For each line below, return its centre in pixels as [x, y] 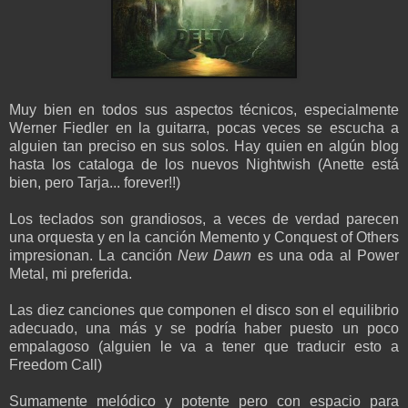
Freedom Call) [56, 365]
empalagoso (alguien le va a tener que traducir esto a [204, 347]
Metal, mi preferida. [71, 274]
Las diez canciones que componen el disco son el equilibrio [204, 311]
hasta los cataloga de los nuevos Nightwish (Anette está [204, 165]
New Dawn [215, 256]
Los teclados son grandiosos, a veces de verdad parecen [204, 219]
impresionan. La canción [93, 256]
